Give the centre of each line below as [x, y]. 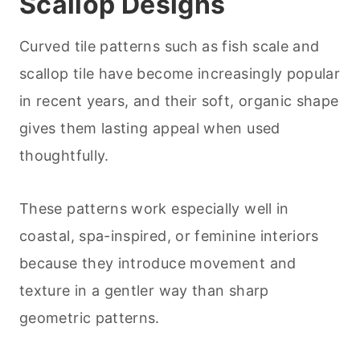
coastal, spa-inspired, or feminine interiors [169, 236]
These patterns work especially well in [154, 209]
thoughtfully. [64, 156]
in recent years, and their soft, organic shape [179, 101]
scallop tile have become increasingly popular [180, 74]
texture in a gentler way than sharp [144, 291]
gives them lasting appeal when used [150, 129]
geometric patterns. [90, 318]
